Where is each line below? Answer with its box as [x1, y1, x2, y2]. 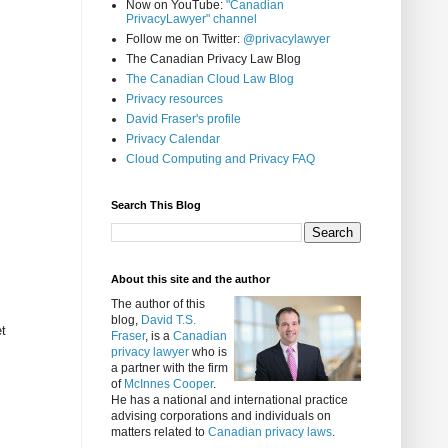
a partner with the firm [111, 361, 228, 376]
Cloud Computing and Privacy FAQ [126, 152, 315, 167]
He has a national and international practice [111, 393, 348, 408]
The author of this [111, 297, 205, 312]
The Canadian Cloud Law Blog [126, 72, 294, 87]
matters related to [111, 425, 208, 440]
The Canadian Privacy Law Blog [126, 52, 301, 67]
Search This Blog [111, 199, 201, 212]
